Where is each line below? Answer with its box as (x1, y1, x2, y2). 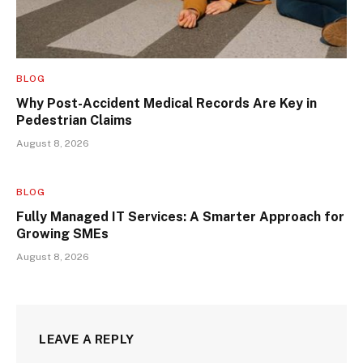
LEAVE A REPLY (39, 332, 135, 347)
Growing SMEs (16, 226, 109, 242)
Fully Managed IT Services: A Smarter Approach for (16, 209, 344, 225)
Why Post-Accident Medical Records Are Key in (16, 96, 317, 112)
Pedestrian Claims (16, 113, 132, 129)
